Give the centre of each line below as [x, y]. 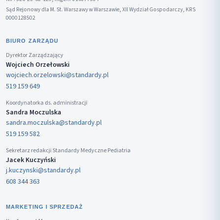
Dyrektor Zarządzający [35, 55]
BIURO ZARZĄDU [32, 41]
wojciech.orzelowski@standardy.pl [57, 75]
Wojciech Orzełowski [38, 65]
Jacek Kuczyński [31, 160]
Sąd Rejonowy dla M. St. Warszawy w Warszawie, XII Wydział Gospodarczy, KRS [101, 10]
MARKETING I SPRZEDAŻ [44, 207]
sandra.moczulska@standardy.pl [54, 123]
